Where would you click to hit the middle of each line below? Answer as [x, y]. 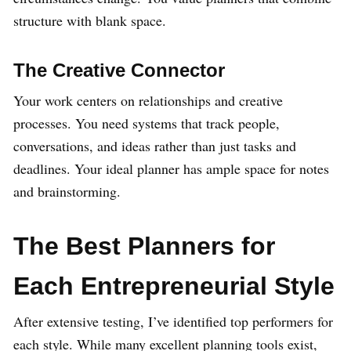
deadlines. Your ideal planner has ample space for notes [171, 168]
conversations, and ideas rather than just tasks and [155, 145]
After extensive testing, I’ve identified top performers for [173, 321]
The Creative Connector [119, 70]
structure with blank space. [90, 20]
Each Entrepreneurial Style [174, 286]
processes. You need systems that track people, [147, 123]
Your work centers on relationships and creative [148, 100]
